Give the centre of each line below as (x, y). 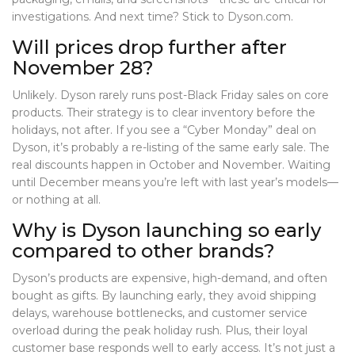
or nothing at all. (56, 200)
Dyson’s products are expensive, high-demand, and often (170, 279)
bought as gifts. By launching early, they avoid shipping (164, 296)
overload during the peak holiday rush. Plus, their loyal (160, 331)
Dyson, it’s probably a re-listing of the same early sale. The (171, 148)
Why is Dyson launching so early (166, 231)
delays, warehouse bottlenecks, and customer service (160, 313)
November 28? (83, 68)
